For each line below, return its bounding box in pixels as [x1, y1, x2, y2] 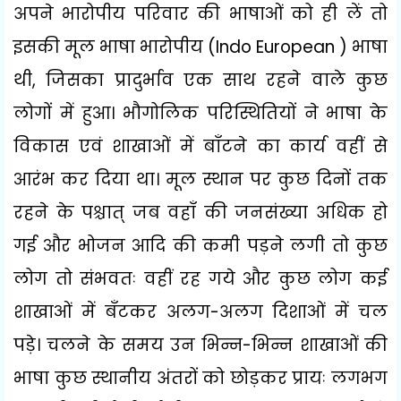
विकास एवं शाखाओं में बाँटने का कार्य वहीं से [13, 133, 388, 158]
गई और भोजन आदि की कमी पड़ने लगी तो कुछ [13, 233, 388, 258]
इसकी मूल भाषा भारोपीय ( [13, 34, 216, 59]
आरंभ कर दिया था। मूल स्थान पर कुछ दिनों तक [13, 166, 388, 192]
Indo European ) [216, 34, 352, 59]
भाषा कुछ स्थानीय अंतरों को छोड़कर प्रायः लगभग [13, 365, 388, 390]
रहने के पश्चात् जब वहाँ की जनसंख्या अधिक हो [13, 200, 388, 225]
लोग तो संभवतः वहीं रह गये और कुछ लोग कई [13, 266, 388, 291]
